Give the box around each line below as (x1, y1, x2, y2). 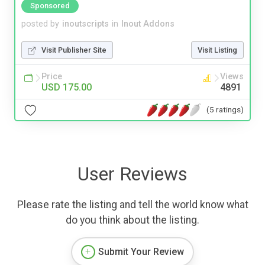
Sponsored (30, 1, 70, 11)
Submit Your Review (98, 246, 184, 258)
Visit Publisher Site (41, 46, 106, 55)
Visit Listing (198, 46, 237, 55)
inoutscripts (62, 19, 109, 30)
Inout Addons (121, 19, 174, 30)
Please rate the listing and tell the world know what (17, 199, 248, 211)
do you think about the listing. (66, 214, 199, 227)
